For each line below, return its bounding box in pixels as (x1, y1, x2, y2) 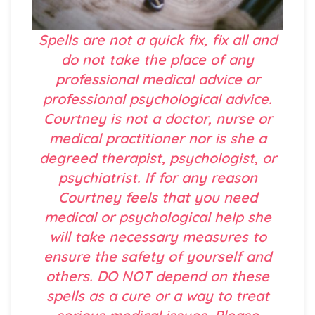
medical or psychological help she (44, 208, 271, 226)
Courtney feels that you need (58, 188, 257, 207)
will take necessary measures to (49, 228, 266, 246)
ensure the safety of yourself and (44, 247, 271, 266)
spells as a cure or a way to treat (46, 287, 269, 305)
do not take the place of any (61, 51, 254, 69)
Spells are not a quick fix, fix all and (38, 31, 277, 49)
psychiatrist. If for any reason (58, 169, 257, 187)
